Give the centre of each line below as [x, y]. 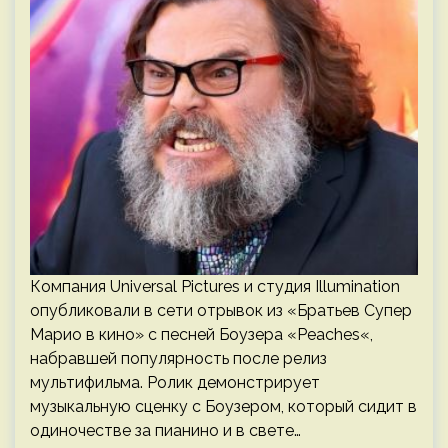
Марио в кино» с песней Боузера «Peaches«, [201, 334]
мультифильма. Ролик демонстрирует [175, 382]
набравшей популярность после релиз [178, 358]
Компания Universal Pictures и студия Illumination [215, 286]
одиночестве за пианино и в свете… [165, 430]
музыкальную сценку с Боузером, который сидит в [223, 406]
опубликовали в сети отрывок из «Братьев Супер [221, 310]
